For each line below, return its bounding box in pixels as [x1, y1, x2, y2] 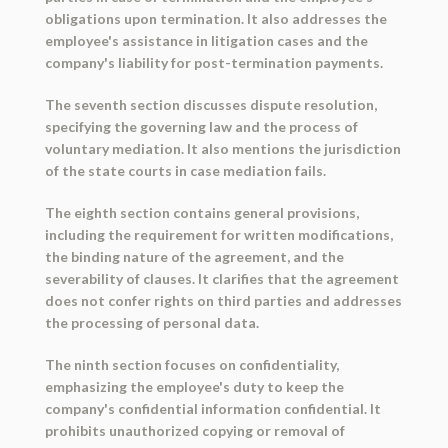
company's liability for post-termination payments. [44, 54, 383, 72]
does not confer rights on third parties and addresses [44, 292, 402, 310]
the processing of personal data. [44, 314, 259, 332]
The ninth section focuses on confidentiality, [44, 356, 339, 374]
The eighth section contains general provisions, [44, 204, 359, 222]
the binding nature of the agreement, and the [44, 248, 344, 266]
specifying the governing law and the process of [44, 118, 358, 136]
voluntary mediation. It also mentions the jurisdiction [44, 140, 401, 158]
